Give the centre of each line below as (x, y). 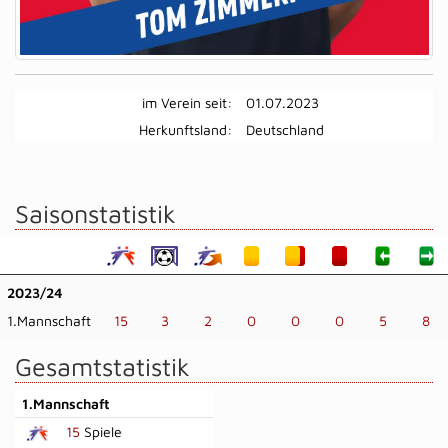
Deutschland (285, 129)
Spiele (101, 431)
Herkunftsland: (185, 129)
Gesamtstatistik (102, 366)
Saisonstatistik (95, 213)
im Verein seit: (187, 102)
